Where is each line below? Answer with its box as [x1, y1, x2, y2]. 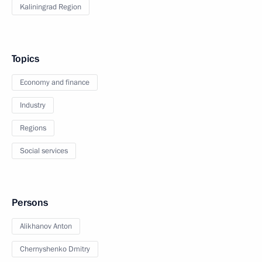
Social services [20, 146, 68, 156]
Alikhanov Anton [20, 221, 72, 232]
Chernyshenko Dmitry [20, 244, 90, 254]
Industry [20, 100, 46, 111]
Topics [12, 52, 39, 65]
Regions [20, 123, 46, 133]
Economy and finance [20, 77, 89, 88]
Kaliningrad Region [20, 2, 81, 12]
